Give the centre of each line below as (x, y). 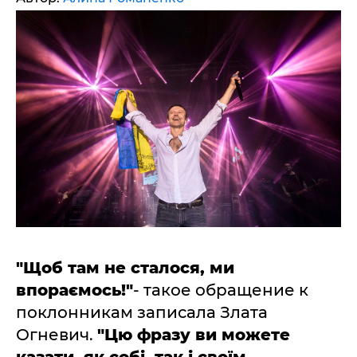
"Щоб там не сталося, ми (125, 268)
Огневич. (57, 335)
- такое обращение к (221, 290)
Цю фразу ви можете (197, 335)
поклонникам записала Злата (142, 312)
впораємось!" (75, 290)
